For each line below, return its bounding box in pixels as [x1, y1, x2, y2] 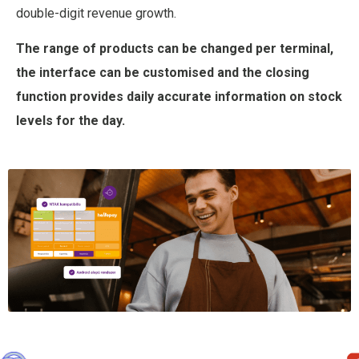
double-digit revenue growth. [16, 5, 176, 21]
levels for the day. [16, 113, 125, 129]
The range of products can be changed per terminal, [16, 41, 333, 57]
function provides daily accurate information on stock [16, 89, 342, 105]
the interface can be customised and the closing [16, 65, 309, 81]
